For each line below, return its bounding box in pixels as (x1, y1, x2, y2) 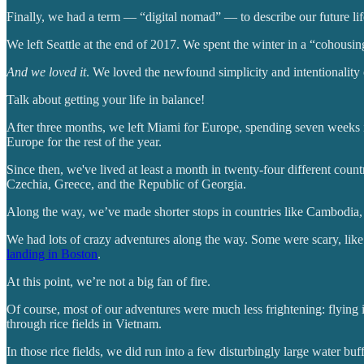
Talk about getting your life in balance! (6, 92, 205, 106)
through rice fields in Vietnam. (6, 316, 162, 331)
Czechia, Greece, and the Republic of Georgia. (6, 176, 246, 191)
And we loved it (6, 64, 86, 79)
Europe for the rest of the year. (6, 134, 162, 149)
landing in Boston (6, 246, 97, 261)
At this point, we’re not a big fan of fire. (6, 274, 210, 288)
